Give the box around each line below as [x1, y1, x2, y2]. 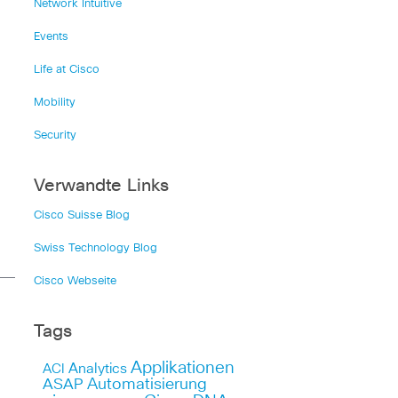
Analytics [68, 362, 127, 376]
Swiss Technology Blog [33, 243, 157, 254]
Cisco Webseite [33, 275, 116, 287]
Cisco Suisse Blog [33, 210, 130, 221]
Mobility [33, 97, 76, 108]
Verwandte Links [33, 177, 169, 195]
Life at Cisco [33, 64, 99, 76]
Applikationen [130, 360, 235, 377]
